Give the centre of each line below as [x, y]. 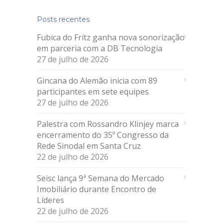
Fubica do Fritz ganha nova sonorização [111, 37]
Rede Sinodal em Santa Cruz [89, 146]
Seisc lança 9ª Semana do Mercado [101, 178]
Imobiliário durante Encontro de [97, 189]
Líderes [52, 200]
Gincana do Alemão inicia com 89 [97, 80]
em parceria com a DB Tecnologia [100, 48]
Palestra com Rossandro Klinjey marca [108, 124]
